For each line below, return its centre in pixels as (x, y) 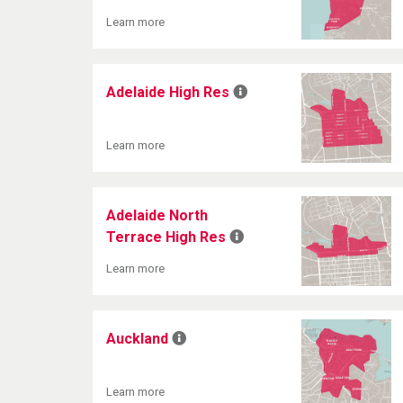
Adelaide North (157, 215)
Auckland (139, 339)
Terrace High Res (168, 237)
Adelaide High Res (170, 92)
